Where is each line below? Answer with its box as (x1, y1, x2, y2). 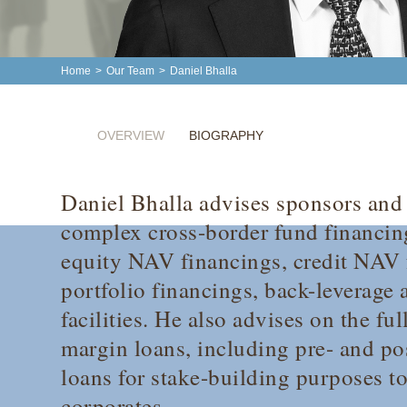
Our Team (106, 65, 155, 78)
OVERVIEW (97, 128, 165, 144)
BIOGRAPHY (188, 128, 263, 144)
